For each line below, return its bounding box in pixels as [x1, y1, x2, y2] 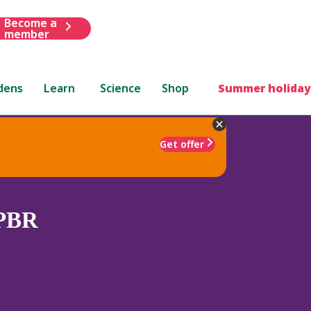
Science [100, 80, 142, 96]
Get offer [160, 137, 204, 151]
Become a [3, 15, 57, 31]
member [3, 26, 49, 42]
